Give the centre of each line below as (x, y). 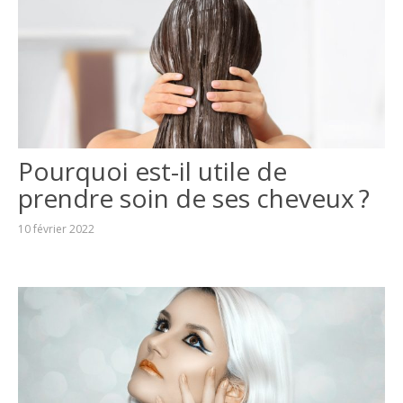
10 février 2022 (56, 228)
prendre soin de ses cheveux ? (193, 197)
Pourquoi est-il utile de (152, 170)
